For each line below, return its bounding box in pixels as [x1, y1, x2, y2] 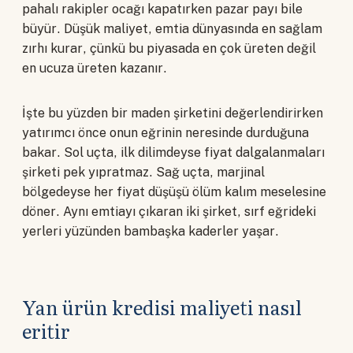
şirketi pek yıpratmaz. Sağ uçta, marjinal [22, 165, 265, 180]
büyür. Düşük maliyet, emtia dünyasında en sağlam [22, 21, 322, 37]
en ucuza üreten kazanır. [22, 61, 167, 76]
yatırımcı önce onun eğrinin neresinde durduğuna [22, 125, 309, 141]
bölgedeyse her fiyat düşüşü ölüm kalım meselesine [22, 184, 326, 200]
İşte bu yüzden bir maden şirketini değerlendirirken [22, 106, 323, 121]
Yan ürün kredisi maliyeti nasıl [22, 293, 302, 321]
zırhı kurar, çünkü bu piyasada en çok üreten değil [22, 41, 316, 57]
